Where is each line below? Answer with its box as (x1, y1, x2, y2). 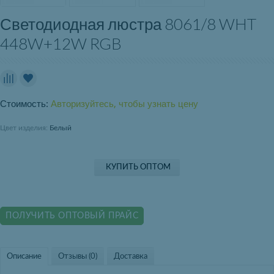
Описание (7, 253, 42, 261)
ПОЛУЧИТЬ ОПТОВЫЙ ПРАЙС (6, 212, 139, 221)
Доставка (114, 253, 147, 261)
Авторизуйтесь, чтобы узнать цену (51, 98, 198, 110)
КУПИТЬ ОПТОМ (106, 163, 171, 172)
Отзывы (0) (58, 253, 97, 261)
